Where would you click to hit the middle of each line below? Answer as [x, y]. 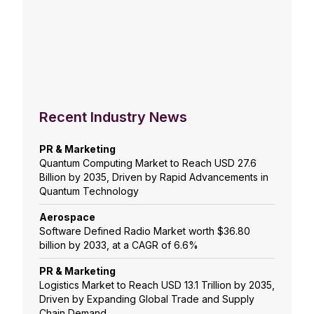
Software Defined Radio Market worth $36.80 [145, 231]
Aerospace [67, 217]
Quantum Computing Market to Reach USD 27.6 [148, 163]
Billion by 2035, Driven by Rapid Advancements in [154, 177]
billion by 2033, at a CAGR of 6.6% [119, 245]
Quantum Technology [89, 191]
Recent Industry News [113, 117]
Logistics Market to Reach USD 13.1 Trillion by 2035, [157, 285]
